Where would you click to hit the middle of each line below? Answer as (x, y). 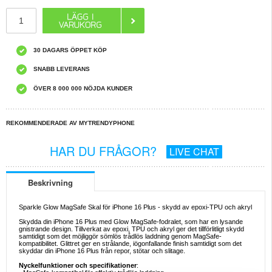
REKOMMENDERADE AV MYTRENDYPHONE (70, 123)
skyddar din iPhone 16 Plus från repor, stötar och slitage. (102, 251)
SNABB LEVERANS (62, 69)
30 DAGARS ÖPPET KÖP (70, 50)
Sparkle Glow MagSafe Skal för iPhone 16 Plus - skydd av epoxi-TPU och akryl (135, 207)
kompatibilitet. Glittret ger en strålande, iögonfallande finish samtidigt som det (130, 244)
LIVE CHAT (194, 152)
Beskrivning (50, 183)
